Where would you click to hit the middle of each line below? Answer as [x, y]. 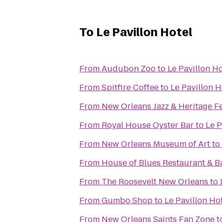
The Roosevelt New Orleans [155, 182]
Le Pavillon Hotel [144, 32]
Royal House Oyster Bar [148, 125]
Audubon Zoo [129, 69]
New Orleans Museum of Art [156, 144]
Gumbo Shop [127, 200]
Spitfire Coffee [130, 87]
